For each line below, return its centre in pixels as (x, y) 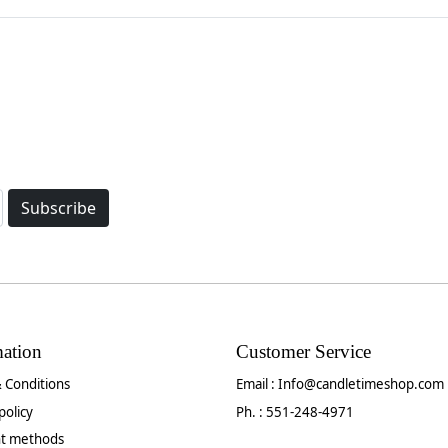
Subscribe (58, 207)
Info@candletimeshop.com (361, 384)
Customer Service (304, 352)
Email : (257, 384)
